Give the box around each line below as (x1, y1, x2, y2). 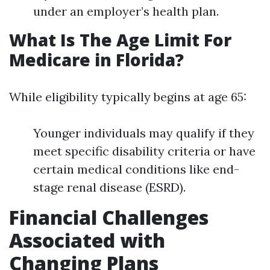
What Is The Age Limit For (9, 28, 231, 51)
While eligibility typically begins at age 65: (9, 89, 246, 104)
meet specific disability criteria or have (33, 143, 256, 159)
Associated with (9, 227, 165, 253)
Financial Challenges (9, 204, 209, 230)
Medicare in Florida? (9, 48, 184, 71)
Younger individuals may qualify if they (33, 125, 254, 140)
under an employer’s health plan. (33, 4, 219, 19)
